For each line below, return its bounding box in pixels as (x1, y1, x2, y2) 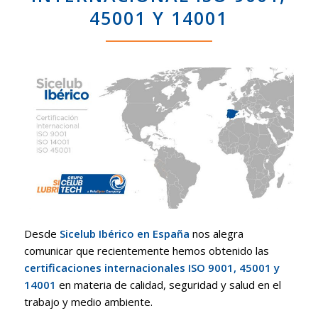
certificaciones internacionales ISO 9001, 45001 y (23, 260, 280, 275)
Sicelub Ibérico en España (59, 226, 190, 241)
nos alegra (189, 226, 243, 241)
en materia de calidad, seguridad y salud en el (55, 277, 281, 292)
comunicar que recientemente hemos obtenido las (23, 243, 269, 258)
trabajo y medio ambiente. (23, 294, 153, 309)
